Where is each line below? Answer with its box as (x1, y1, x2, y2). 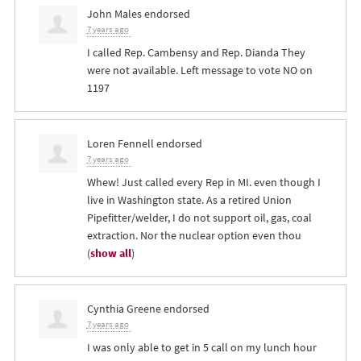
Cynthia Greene (86, 301, 161, 317)
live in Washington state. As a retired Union (86, 192, 292, 209)
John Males (86, 6, 142, 23)
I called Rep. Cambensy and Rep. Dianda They (86, 44, 305, 61)
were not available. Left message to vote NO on (86, 62, 313, 79)
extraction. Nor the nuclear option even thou (86, 227, 301, 244)
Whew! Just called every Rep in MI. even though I (86, 174, 321, 191)
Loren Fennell (86, 135, 154, 152)
